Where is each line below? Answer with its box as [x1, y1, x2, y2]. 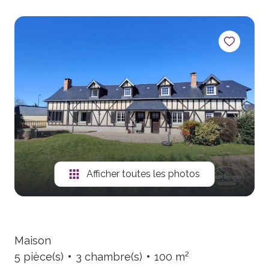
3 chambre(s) [76, 250, 142, 263]
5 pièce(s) [14, 250, 64, 263]
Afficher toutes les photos [86, 168, 200, 180]
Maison [14, 234, 51, 247]
